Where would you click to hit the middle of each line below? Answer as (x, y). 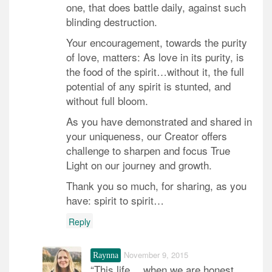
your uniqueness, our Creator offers (147, 136)
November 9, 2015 (156, 255)
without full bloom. (107, 101)
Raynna (106, 256)
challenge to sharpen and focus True (148, 151)
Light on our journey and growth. (139, 165)
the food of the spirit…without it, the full (155, 72)
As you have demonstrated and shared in (159, 121)
